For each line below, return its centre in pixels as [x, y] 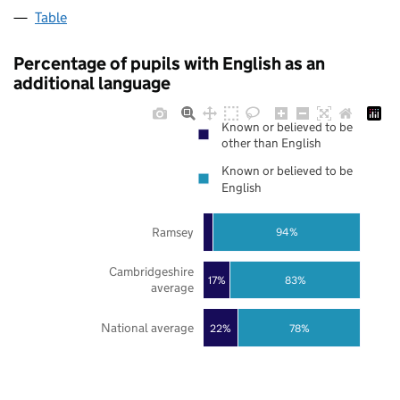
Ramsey [172, 232]
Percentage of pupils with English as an [169, 64]
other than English [271, 143]
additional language [92, 83]
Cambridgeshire [151, 272]
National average [147, 328]
